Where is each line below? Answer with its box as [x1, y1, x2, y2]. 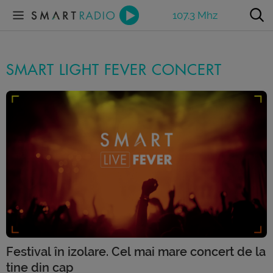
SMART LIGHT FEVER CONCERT [6, 63, 222, 77]
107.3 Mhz [172, 9, 218, 21]
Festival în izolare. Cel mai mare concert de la [6, 244, 266, 259]
